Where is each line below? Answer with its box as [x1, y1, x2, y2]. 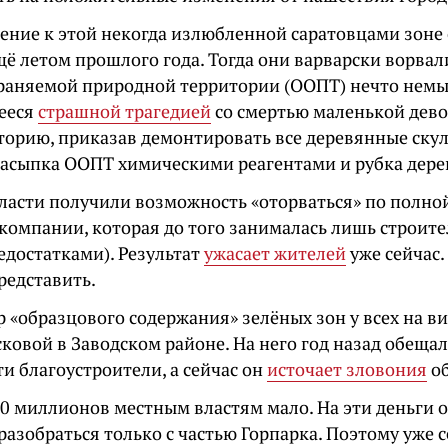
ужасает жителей [204, 241, 346, 265]
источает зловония [267, 357, 427, 381]
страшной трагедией [38, 99, 211, 123]
